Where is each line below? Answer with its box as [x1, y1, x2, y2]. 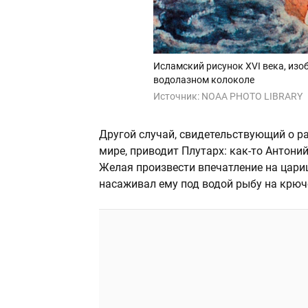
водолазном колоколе [153, 74, 254, 86]
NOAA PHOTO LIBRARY [201, 91, 302, 102]
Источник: [153, 91, 201, 102]
